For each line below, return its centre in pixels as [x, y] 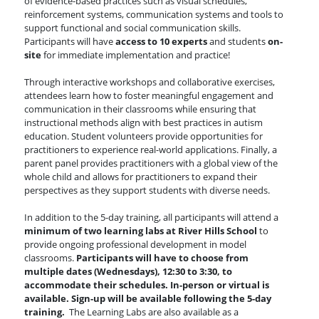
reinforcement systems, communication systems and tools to [154, 14]
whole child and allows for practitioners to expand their [141, 177]
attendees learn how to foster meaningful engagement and [149, 95]
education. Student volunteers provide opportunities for [143, 136]
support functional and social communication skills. [132, 28]
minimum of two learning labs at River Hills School [141, 231]
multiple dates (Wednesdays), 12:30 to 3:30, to [128, 271]
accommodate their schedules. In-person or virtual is [147, 285]
